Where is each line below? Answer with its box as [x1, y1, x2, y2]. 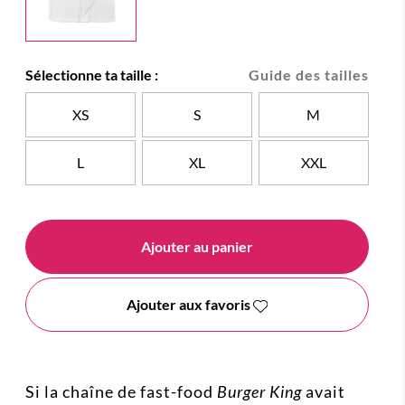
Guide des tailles [249, 66, 369, 84]
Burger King [217, 381, 302, 402]
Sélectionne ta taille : [25, 66, 158, 84]
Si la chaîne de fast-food [25, 381, 217, 402]
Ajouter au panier [141, 238, 253, 256]
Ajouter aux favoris [127, 296, 251, 314]
